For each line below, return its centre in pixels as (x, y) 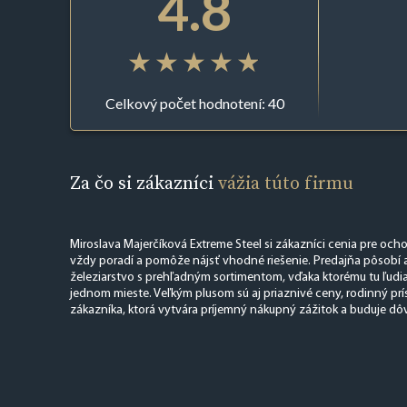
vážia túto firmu (285, 182)
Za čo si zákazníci (144, 182)
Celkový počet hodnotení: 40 (195, 104)
